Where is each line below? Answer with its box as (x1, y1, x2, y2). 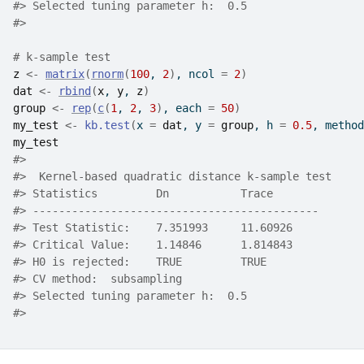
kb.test (84, 119, 130, 132)
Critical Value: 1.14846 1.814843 (26, 238, 318, 251)
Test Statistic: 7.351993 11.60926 (26, 221, 318, 234)
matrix (45, 67, 84, 80)
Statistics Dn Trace (26, 187, 318, 200)
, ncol (175, 67, 221, 80)
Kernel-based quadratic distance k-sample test (26, 170, 338, 183)
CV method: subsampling (26, 272, 188, 285)
